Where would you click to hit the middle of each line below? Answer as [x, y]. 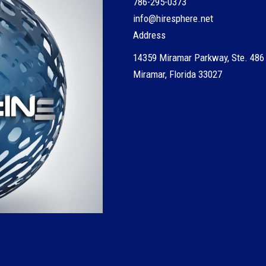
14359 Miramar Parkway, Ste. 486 [199, 58]
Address [149, 35]
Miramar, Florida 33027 [178, 74]
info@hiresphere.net [173, 18]
